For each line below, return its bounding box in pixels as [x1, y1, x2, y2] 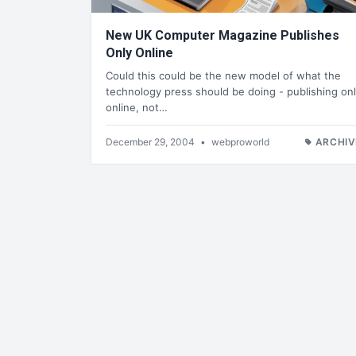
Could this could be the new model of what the [106, 68, 341, 82]
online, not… [106, 100, 168, 114]
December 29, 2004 [106, 135, 197, 148]
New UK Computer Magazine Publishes [106, 28, 339, 44]
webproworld [211, 135, 269, 148]
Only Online [106, 45, 173, 61]
